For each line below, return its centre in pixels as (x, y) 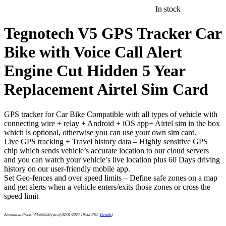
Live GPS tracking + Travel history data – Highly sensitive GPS (106, 141)
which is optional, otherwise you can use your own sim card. (100, 132)
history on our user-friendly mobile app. (67, 168)
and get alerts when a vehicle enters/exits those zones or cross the (107, 187)
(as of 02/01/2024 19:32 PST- (75, 214)
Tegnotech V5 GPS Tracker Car (113, 34)
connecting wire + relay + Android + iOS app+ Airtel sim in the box (112, 123)
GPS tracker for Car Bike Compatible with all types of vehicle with (111, 114)
